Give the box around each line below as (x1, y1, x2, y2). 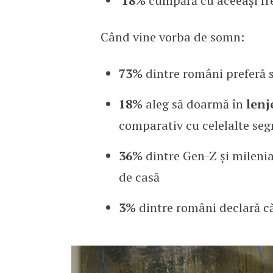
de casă (118, 168, 160, 185)
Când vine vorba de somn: (100, 28, 244, 45)
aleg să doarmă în (142, 95, 246, 112)
